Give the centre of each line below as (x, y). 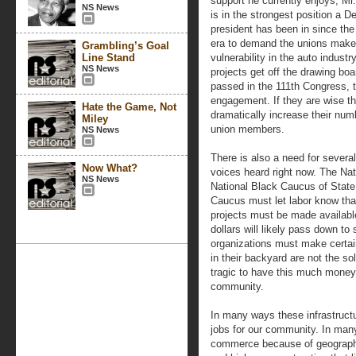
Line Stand (108, 58)
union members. (248, 129)
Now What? (110, 168)
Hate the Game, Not (129, 107)
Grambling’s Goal (126, 46)
